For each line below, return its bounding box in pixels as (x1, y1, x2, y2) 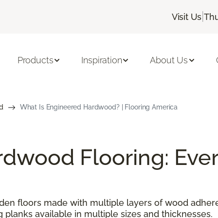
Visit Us (171, 11, 202, 22)
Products (17, 55, 54, 66)
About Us (150, 55, 188, 66)
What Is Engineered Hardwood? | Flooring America (19, 103, 178, 111)
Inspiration (81, 55, 122, 66)
